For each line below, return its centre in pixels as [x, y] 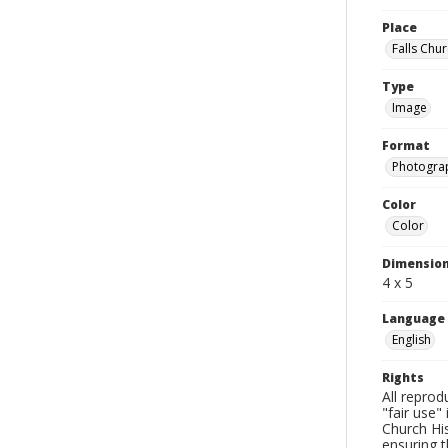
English [411, 339]
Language [413, 318]
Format [406, 145]
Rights [403, 377]
